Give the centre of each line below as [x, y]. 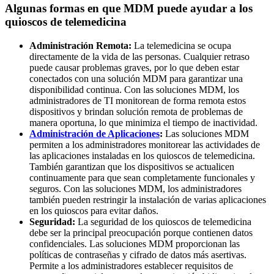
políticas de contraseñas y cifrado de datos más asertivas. [138, 254]
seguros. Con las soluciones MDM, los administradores [135, 188]
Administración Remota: [80, 45]
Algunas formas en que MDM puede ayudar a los [129, 9]
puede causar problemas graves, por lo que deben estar [134, 67]
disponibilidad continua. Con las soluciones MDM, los [134, 89]
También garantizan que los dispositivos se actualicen [132, 166]
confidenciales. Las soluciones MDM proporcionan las [135, 243]
